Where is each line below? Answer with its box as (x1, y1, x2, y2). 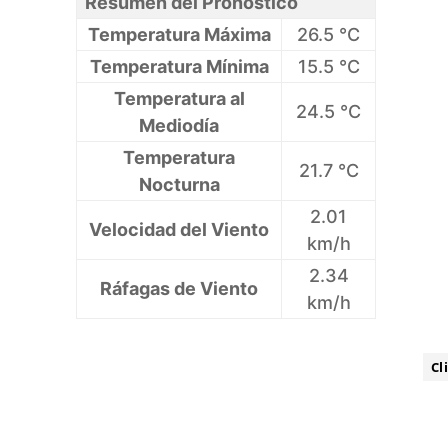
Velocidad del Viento (89, 219, 269, 241)
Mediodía (139, 115, 219, 137)
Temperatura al (113, 88, 245, 110)
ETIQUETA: (344, 358, 411, 377)
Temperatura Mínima (89, 56, 269, 78)
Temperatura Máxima (87, 24, 271, 46)
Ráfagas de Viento (100, 278, 258, 300)
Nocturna (138, 174, 220, 196)
